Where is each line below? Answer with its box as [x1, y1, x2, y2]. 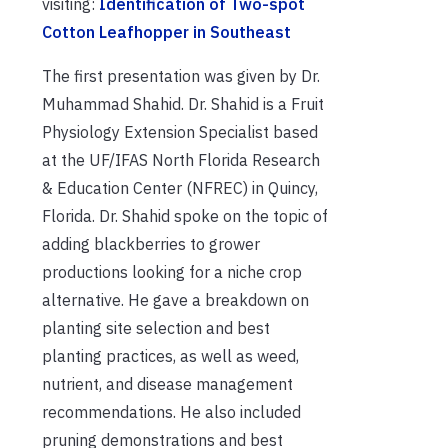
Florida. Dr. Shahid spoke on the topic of [42, 205, 328, 226]
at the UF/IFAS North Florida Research [42, 149, 320, 170]
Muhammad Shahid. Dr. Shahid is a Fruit [42, 93, 324, 114]
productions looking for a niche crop [42, 261, 302, 282]
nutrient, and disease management [42, 373, 293, 394]
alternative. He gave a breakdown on [42, 289, 309, 310]
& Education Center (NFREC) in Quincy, [42, 177, 318, 198]
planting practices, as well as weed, [42, 345, 299, 366]
